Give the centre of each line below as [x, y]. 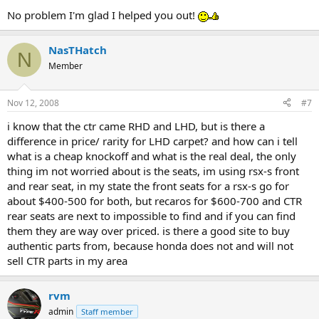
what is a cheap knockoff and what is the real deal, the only [152, 156]
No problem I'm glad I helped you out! [103, 15]
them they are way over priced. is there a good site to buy [148, 230]
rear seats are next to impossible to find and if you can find [151, 215]
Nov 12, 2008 [33, 103]
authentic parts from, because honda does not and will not [150, 245]
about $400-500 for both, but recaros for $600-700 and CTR [155, 200]
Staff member [107, 311]
